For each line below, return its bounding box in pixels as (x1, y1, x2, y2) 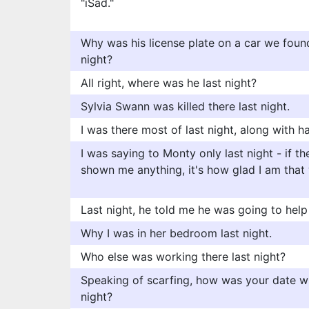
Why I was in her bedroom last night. (81, 226, 272, 240)
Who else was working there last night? (81, 250, 286, 263)
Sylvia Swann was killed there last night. (81, 99, 290, 113)
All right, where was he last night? (81, 76, 257, 90)
